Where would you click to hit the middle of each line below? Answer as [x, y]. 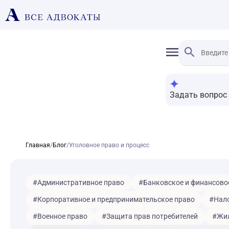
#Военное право [60, 216]
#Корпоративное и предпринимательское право [113, 199]
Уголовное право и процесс [109, 145]
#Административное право [78, 182]
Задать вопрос [198, 95]
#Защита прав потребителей [150, 216]
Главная [38, 145]
